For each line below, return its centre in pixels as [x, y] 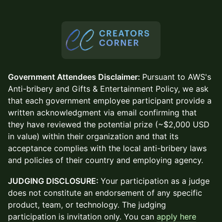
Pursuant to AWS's [177, 77]
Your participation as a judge [155, 181]
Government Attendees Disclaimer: [75, 77]
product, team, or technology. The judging [87, 204]
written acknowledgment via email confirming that [102, 112]
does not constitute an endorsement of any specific [105, 193]
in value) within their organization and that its [93, 136]
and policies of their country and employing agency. [106, 160]
